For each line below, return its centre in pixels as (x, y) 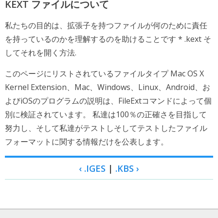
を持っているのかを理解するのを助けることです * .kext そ (108, 39)
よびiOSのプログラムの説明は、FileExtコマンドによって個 (108, 101)
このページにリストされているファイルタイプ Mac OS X (104, 73)
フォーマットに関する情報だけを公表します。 (87, 142)
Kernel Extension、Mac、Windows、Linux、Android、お (108, 87)
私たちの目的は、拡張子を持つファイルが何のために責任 (106, 25)
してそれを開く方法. (41, 53)
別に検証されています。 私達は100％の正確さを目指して (106, 114)
